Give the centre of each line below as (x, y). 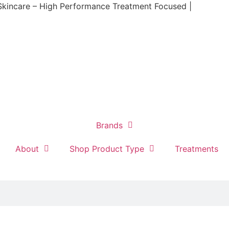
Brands (109, 125)
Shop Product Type (107, 149)
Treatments (196, 149)
